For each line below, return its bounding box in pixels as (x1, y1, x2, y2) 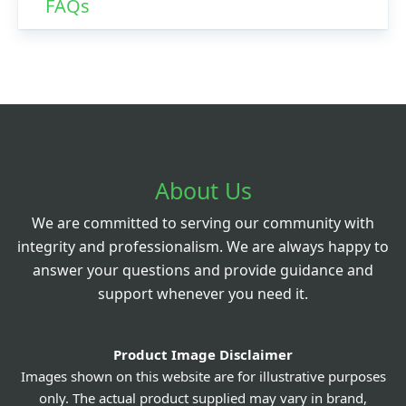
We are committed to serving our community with (32, 212, 374, 233)
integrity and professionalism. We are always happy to (17, 236, 389, 256)
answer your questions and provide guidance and (33, 259, 373, 280)
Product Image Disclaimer (113, 344, 293, 363)
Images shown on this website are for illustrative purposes (20, 366, 386, 385)
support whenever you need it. (98, 283, 308, 304)
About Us (154, 174, 252, 206)
